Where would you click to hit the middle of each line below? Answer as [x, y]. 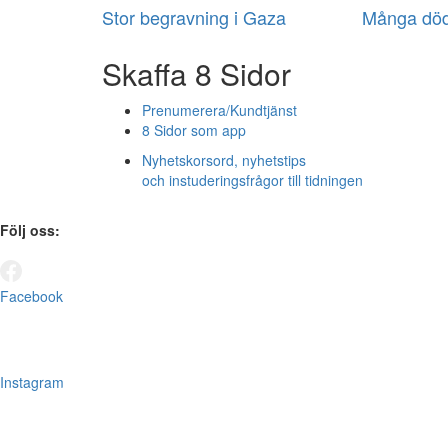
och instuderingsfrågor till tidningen [252, 180]
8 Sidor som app [194, 130]
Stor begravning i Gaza [194, 17]
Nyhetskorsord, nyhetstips [224, 160]
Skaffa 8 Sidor [196, 74]
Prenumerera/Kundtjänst [219, 110]
